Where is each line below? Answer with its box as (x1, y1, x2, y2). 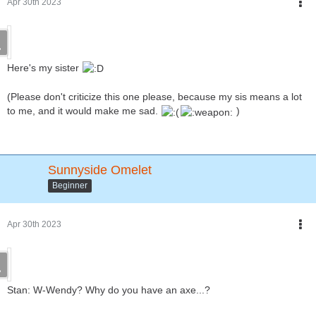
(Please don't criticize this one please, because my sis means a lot (7, 91, 302, 103)
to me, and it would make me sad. (7, 105, 161, 117)
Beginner (52, 181, 87, 191)
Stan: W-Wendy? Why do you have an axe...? (7, 284, 210, 296)
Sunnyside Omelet (48, 162, 152, 177)
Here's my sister (7, 61, 82, 73)
